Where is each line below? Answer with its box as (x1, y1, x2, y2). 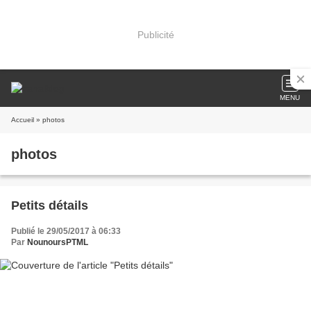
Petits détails (11, 199, 88, 212)
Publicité (137, 28, 174, 40)
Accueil (11, 116, 34, 124)
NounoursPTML (27, 237, 88, 247)
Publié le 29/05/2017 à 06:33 (11, 226, 121, 236)
